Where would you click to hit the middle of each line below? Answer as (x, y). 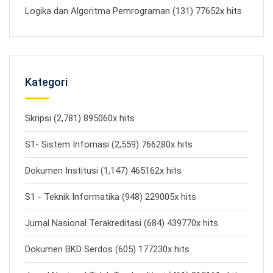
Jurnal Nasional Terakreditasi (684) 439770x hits (122, 223)
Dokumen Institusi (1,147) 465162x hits (103, 171)
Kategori (46, 82)
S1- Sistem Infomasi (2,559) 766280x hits (109, 144)
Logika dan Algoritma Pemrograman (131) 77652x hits (133, 11)
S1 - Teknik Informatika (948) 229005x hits (111, 197)
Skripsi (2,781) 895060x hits (80, 118)
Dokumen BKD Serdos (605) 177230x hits (107, 249)
